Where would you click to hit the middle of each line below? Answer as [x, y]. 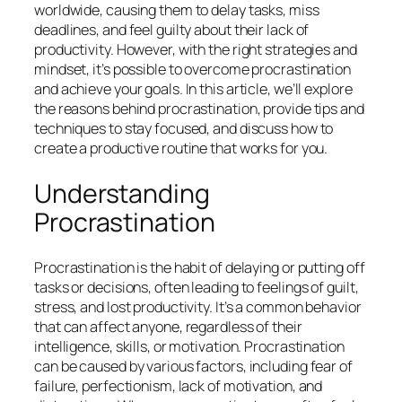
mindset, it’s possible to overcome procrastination [192, 70]
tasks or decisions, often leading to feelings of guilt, [197, 288]
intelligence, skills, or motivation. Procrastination [189, 347]
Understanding [122, 193]
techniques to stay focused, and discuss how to [184, 129]
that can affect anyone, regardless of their [168, 327]
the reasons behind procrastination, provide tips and [199, 109]
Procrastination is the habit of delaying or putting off [200, 268]
